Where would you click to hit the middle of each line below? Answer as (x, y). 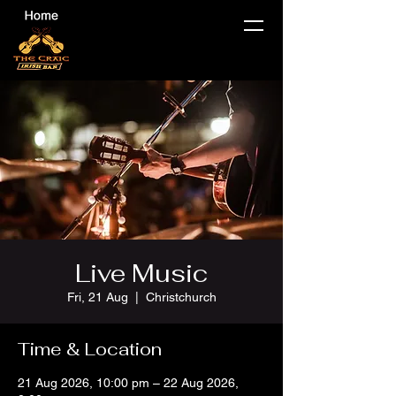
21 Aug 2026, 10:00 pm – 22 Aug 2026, (128, 383)
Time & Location (90, 349)
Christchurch (181, 297)
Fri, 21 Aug (97, 297)
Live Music (141, 273)
